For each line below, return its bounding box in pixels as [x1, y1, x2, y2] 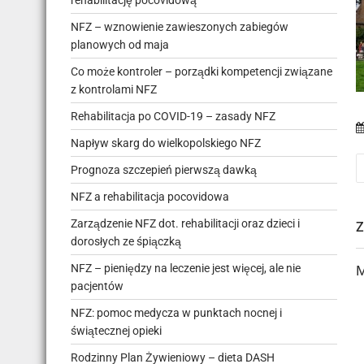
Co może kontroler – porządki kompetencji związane [71, 65, 332, 78]
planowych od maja [71, 38, 169, 51]
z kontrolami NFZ [71, 83, 157, 96]
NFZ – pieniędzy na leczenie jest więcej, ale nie [71, 262, 301, 275]
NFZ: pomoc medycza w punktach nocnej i [71, 306, 282, 319]
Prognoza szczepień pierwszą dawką [71, 163, 257, 176]
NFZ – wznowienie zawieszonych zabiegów [71, 20, 288, 33]
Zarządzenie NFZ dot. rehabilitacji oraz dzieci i [71, 217, 300, 230]
